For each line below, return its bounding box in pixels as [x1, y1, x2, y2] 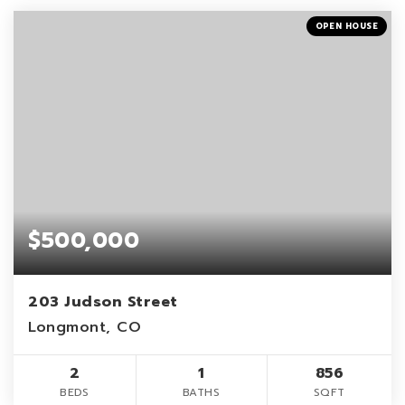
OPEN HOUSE [315, 19, 378, 33]
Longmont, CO [28, 316, 141, 339]
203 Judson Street [28, 291, 178, 314]
